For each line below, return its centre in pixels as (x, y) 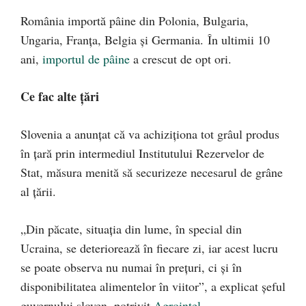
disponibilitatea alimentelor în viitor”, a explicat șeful (153, 287)
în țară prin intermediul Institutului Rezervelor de (142, 153)
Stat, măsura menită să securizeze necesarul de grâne (152, 172)
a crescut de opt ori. (181, 59)
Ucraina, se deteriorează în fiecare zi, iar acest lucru (149, 248)
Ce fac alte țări (60, 97)
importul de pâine (86, 59)
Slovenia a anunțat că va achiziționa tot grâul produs (150, 134)
